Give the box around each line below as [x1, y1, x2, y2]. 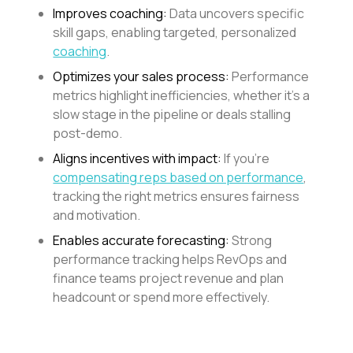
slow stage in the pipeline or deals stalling [53, 106, 292, 124]
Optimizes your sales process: [53, 68, 230, 86]
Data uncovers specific [167, 5, 305, 23]
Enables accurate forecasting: [53, 232, 230, 250]
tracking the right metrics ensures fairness [53, 188, 300, 206]
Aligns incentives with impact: [53, 150, 222, 168]
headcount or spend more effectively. [53, 288, 270, 307]
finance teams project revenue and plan [53, 269, 284, 288]
